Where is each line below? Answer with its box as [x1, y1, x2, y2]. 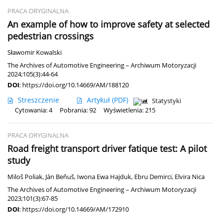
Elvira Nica [175, 172, 205, 181]
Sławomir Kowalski [7, 48, 62, 57]
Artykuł [87, 95, 112, 105]
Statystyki [152, 96, 181, 105]
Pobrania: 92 [60, 106, 96, 114]
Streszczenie [18, 95, 59, 105]
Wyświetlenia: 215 [104, 106, 155, 114]
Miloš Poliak [7, 172, 42, 181]
